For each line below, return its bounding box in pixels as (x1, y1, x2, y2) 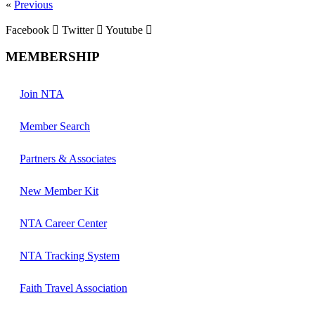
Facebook (6, 23, 49, 36)
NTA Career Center (20, 217, 107, 230)
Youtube (105, 23, 143, 36)
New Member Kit (20, 185, 98, 198)
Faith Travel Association (20, 282, 127, 295)
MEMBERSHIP (6, 49, 100, 65)
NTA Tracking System (20, 250, 120, 262)
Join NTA (20, 88, 64, 101)
